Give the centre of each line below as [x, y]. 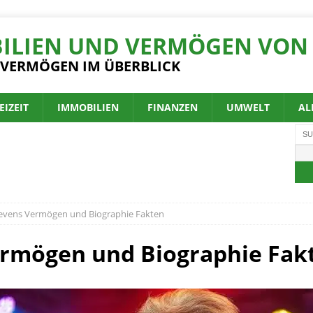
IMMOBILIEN [88, 107]
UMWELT [248, 107]
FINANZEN [173, 107]
